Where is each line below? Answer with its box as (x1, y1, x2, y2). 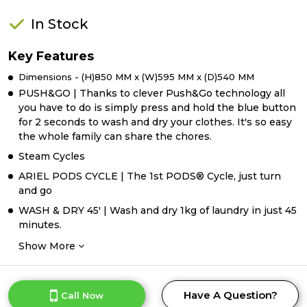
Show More (19, 240, 78, 252)
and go (19, 184, 52, 197)
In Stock (31, 16, 88, 32)
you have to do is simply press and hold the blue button (19, 101, 296, 114)
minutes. (19, 219, 62, 231)
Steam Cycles (19, 150, 85, 162)
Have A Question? (183, 288, 278, 302)
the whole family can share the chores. (19, 130, 212, 143)
